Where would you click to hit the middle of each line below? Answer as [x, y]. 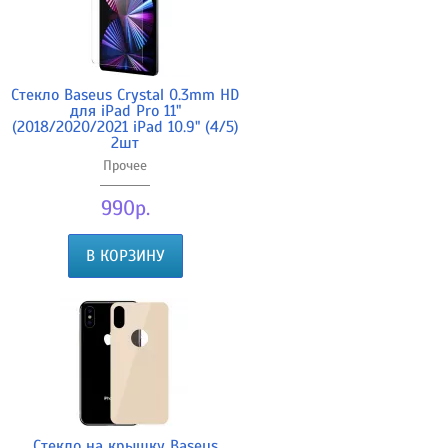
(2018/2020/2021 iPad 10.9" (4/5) [125, 126]
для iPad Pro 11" [125, 110]
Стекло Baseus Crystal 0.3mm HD [125, 94]
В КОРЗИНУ [125, 255]
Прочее [125, 165]
